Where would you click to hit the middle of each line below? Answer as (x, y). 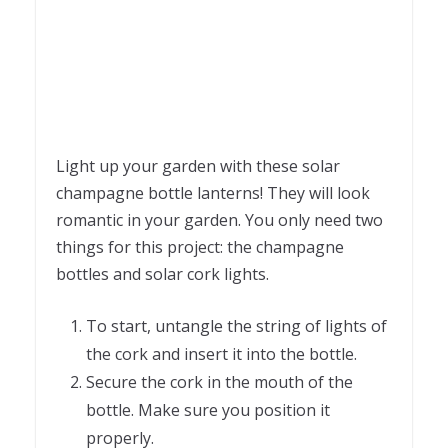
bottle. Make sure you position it (208, 409)
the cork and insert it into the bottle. (221, 353)
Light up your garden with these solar (198, 165)
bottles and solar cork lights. (162, 273)
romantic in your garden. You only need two (219, 219)
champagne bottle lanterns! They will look (213, 192)
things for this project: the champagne (200, 246)
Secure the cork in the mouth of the (219, 381)
